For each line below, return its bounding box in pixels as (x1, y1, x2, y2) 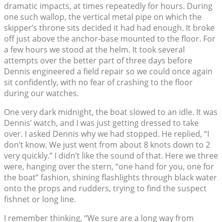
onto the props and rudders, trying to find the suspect (4, 183, 207, 194)
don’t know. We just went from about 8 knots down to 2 (4, 139, 210, 151)
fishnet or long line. (4, 194, 76, 205)
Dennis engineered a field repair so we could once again (4, 66, 213, 77)
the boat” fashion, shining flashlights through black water (4, 172, 217, 183)
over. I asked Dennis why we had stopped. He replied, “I (4, 128, 209, 140)
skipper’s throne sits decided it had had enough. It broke (4, 22, 215, 34)
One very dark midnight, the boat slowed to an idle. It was (4, 107, 218, 118)
